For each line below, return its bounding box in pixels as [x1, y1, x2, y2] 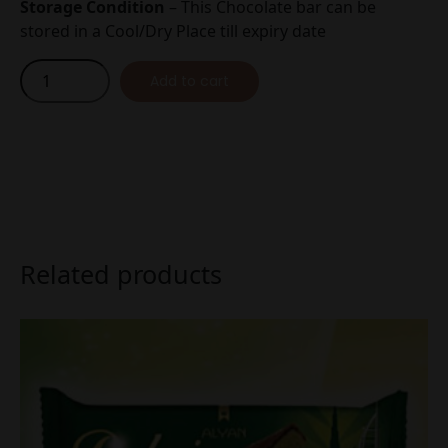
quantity [19, 179, 82, 202]
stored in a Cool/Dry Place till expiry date [20, 20, 326, 43]
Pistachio [19, 107, 88, 130]
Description [52, 104, 140, 127]
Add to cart [150, 70, 229, 91]
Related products [20, 257, 222, 292]
